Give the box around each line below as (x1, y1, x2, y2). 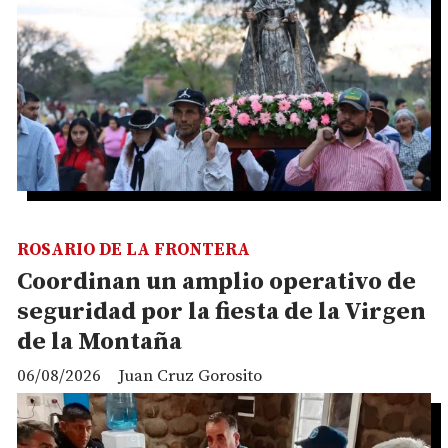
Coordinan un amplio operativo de (17, 267, 416, 298)
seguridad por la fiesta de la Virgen (17, 297, 426, 328)
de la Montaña (17, 327, 182, 358)
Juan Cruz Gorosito (118, 364, 262, 387)
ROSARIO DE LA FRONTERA (17, 239, 250, 262)
